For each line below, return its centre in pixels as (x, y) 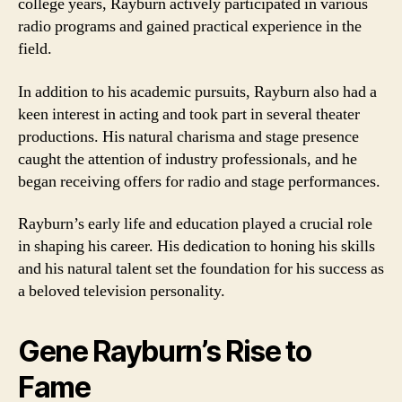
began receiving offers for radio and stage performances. (199, 181)
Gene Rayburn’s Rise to (165, 351)
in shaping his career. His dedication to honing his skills (197, 246)
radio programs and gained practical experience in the (190, 26)
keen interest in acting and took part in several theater (189, 114)
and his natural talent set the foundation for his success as (201, 269)
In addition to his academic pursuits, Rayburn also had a (197, 92)
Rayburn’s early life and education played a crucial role (195, 224)
